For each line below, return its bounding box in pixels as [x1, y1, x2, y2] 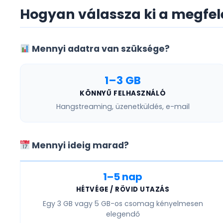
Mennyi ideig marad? [30, 139, 129, 152]
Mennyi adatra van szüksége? [30, 43, 170, 55]
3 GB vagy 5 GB [57, 199, 111, 209]
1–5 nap [103, 170, 143, 184]
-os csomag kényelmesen [110, 199, 203, 209]
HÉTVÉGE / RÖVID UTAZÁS [76, 185, 170, 195]
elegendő [106, 209, 140, 220]
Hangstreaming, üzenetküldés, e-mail [56, 102, 190, 112]
